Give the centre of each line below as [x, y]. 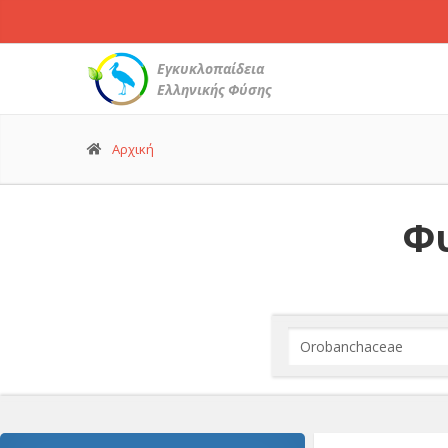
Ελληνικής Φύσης [214, 89]
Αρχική [133, 149]
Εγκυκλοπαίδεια [210, 68]
